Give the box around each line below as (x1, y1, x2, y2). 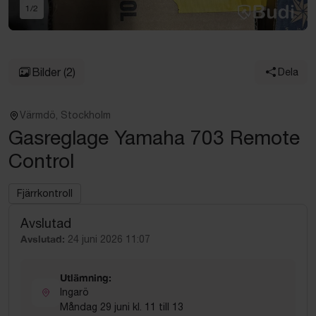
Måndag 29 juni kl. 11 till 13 (60, 301, 183, 312)
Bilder (32, 66, 61, 78)
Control (8, 149, 74, 172)
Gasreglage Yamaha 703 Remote (8, 126, 300, 149)
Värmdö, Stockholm (20, 109, 111, 121)
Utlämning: (60, 272, 111, 284)
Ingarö (60, 286, 89, 298)
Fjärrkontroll (17, 188, 73, 199)
